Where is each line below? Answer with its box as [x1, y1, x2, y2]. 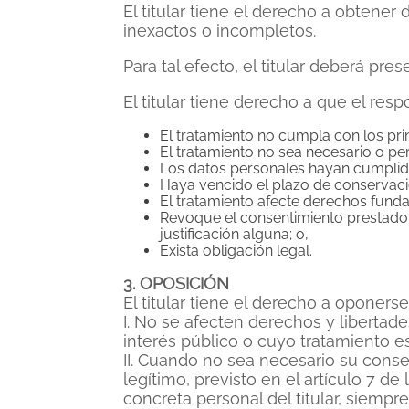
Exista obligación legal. [160, 242, 312, 259]
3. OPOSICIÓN [123, 274, 229, 293]
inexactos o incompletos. [123, 21, 316, 40]
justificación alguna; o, [160, 225, 309, 243]
